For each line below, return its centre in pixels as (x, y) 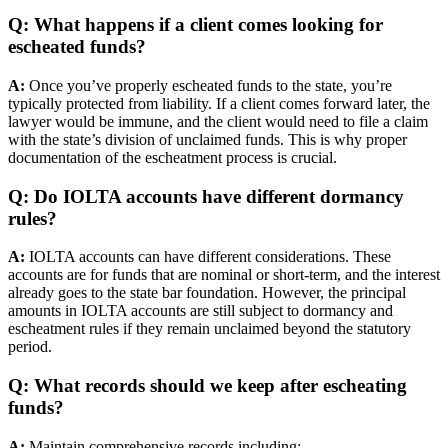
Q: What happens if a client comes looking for (195, 25)
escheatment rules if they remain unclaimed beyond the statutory (209, 329)
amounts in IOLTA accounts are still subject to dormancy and (200, 311)
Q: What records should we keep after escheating (207, 386)
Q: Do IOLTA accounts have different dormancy (206, 196)
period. (30, 347)
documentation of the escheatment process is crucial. (172, 158)
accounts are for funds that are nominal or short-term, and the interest (224, 275)
